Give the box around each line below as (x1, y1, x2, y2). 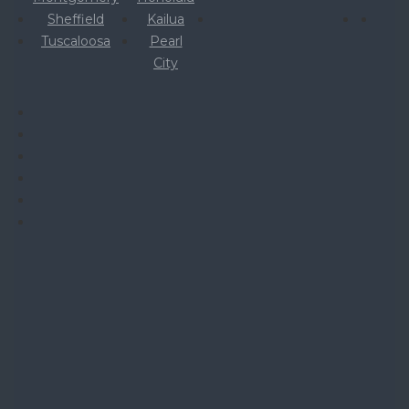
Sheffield (47, 10, 104, 27)
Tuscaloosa (41, 32, 110, 49)
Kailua (147, 10, 184, 27)
